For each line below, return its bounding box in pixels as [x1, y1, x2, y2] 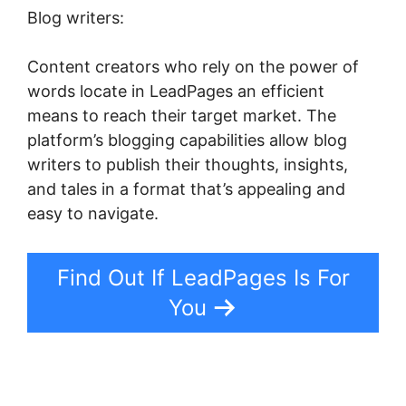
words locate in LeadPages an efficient [27, 81, 324, 101]
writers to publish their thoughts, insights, [27, 154, 348, 174]
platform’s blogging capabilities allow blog [27, 130, 347, 150]
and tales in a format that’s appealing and [27, 179, 345, 198]
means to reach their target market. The [27, 105, 336, 125]
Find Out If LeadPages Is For [56, 264, 350, 291]
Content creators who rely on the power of [27, 56, 359, 76]
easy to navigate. [27, 203, 159, 223]
